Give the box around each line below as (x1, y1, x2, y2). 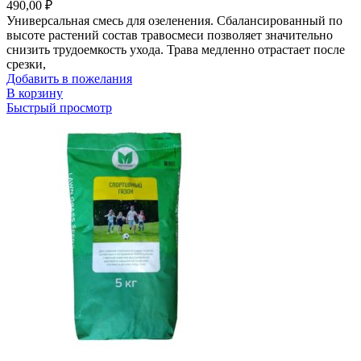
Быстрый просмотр (6, 101, 112, 115)
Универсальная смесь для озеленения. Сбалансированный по (6, 14, 342, 28)
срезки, (6, 57, 46, 72)
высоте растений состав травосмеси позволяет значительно (6, 28, 333, 43)
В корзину (6, 86, 63, 101)
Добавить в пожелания (6, 72, 132, 86)
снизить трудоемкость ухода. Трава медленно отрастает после (6, 43, 345, 57)
